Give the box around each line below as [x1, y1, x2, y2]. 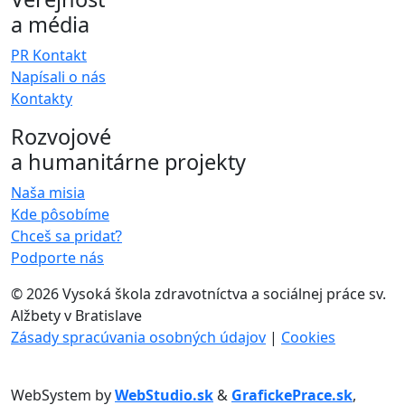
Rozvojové [11, 122, 111, 152]
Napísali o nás [11, 67, 106, 88]
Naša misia [11, 183, 85, 203]
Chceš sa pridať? [11, 226, 122, 247]
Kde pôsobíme [11, 204, 109, 225]
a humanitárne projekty [11, 147, 246, 177]
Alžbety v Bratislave [11, 306, 142, 326]
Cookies [281, 327, 335, 348]
